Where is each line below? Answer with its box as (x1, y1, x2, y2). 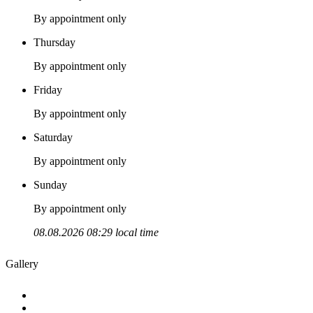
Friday (34, 84, 62, 96)
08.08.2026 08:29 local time (34, 226, 159, 239)
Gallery (6, 257, 38, 270)
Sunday (34, 179, 67, 191)
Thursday (34, 36, 75, 49)
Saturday (34, 131, 73, 144)
